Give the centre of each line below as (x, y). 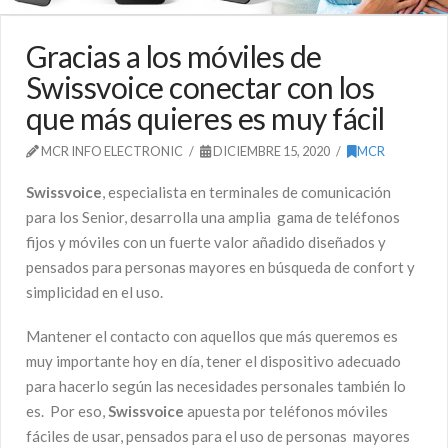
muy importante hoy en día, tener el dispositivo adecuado (213, 361)
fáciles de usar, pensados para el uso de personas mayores (218, 436)
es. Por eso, (67, 411)
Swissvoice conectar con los (200, 87)
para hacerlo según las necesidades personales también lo (216, 386)
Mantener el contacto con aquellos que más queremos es (212, 336)
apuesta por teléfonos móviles (286, 411)
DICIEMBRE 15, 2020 (271, 151)
